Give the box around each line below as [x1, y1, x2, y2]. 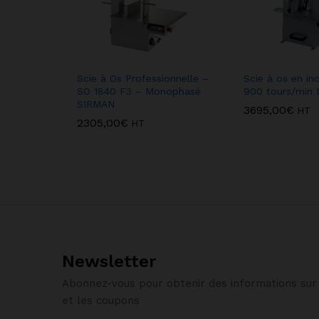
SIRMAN [77, 98, 115, 110]
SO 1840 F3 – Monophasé [77, 85, 201, 98]
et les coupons [62, 294, 140, 308]
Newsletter [62, 251, 156, 272]
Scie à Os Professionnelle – [77, 73, 209, 85]
